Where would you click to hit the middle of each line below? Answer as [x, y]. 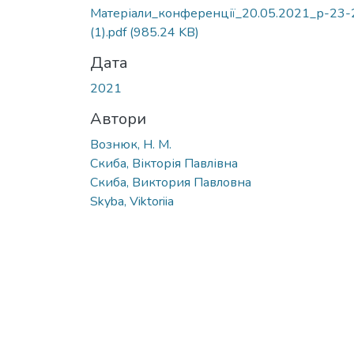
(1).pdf [110, 32]
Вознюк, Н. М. [131, 144]
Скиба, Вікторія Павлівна [164, 163]
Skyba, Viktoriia [132, 201]
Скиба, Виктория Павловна [171, 182]
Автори [118, 119]
